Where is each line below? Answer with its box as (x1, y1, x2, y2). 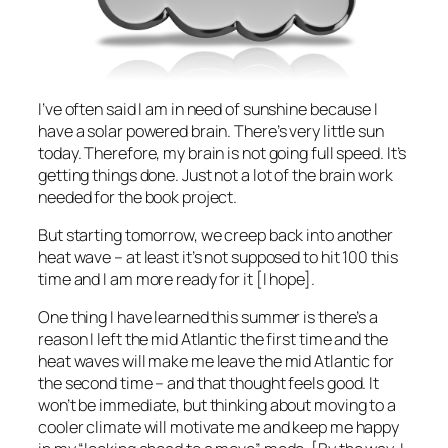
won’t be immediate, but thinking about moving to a (38, 394, 396, 417)
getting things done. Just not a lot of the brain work (38, 163, 393, 186)
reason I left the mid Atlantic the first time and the (38, 328, 388, 351)
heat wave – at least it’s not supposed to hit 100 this (38, 245, 398, 268)
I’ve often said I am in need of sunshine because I (38, 97, 378, 120)
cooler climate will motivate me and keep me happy (38, 416, 400, 439)
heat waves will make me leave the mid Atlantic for (38, 350, 394, 373)
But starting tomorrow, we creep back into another (38, 223, 394, 246)
